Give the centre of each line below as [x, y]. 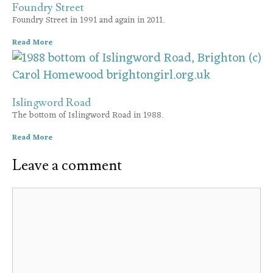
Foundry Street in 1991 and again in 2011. [88, 20]
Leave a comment [67, 165]
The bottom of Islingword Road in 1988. [88, 115]
